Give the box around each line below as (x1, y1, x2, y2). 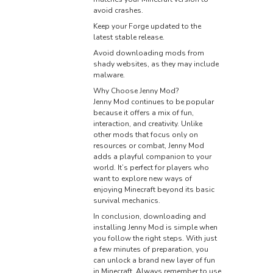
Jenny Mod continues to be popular (93, 97, 214, 107)
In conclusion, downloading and (93, 211, 206, 222)
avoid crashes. (93, 5, 143, 16)
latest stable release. (93, 32, 165, 43)
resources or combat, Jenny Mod (93, 141, 204, 151)
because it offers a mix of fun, (93, 108, 194, 118)
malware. (93, 70, 125, 80)
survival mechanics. (93, 196, 160, 206)
